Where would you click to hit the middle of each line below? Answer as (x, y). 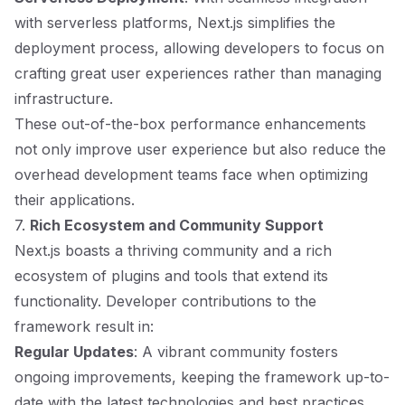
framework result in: (84, 326)
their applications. (75, 200)
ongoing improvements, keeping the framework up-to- (202, 377)
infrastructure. (64, 99)
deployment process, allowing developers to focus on (199, 48)
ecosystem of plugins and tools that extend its (171, 276)
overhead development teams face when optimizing (191, 174)
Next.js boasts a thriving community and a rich (173, 250)
